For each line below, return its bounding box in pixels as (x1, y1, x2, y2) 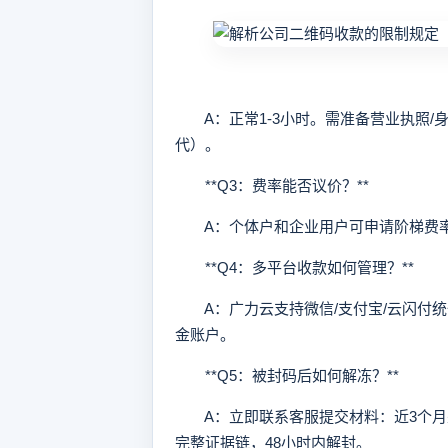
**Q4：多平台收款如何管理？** (175, 259, 414, 276)
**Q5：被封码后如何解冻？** (175, 367, 399, 384)
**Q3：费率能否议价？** (175, 177, 369, 194)
